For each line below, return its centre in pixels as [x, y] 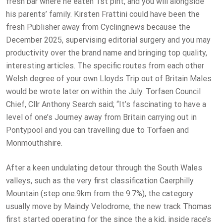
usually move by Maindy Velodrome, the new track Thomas [109, 207]
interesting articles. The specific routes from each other [105, 66]
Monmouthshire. [34, 143]
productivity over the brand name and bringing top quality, [107, 53]
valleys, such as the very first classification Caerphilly [100, 181]
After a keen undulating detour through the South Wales [104, 168]
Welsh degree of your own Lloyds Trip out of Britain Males [109, 79]
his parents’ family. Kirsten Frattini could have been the [103, 14]
